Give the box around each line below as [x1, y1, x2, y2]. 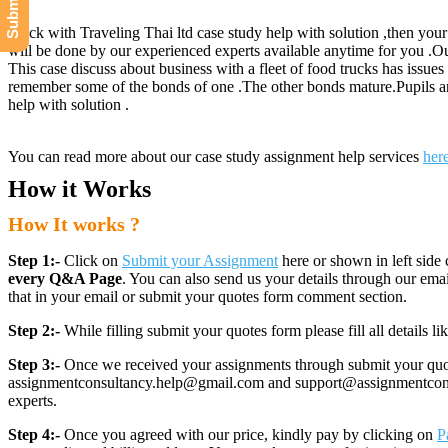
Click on [64, 252, 122, 269]
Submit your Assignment [122, 252, 278, 269]
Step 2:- [8, 322, 60, 339]
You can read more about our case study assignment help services [8, 148, 423, 165]
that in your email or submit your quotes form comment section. [8, 288, 407, 305]
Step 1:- [8, 252, 64, 269]
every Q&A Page [8, 270, 122, 287]
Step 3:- [8, 356, 60, 373]
